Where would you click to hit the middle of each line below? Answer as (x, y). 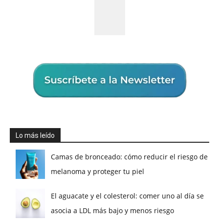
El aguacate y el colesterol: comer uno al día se (127, 196)
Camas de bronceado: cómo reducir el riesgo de (129, 157)
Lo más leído (35, 136)
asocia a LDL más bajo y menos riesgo (112, 211)
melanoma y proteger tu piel (98, 172)
